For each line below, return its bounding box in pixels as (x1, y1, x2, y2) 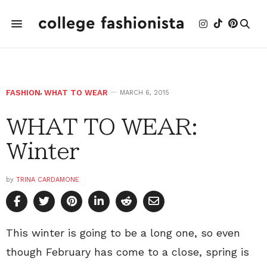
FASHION (6, 88, 41, 97)
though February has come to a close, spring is (6, 246, 249, 258)
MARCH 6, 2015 (120, 89, 169, 97)
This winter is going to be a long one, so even (6, 226, 240, 239)
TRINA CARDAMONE (16, 176, 79, 184)
